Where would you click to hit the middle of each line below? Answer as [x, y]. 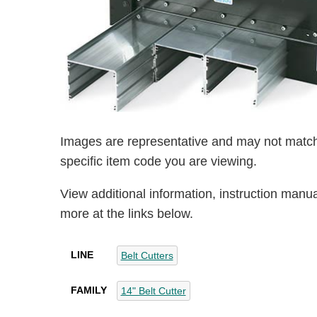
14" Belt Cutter [153, 291]
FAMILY [88, 290]
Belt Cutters [147, 256]
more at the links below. [126, 214]
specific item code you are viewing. [158, 162]
